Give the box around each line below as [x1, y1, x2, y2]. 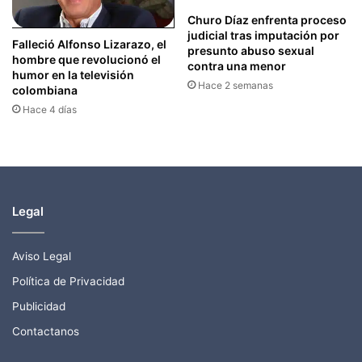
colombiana [12, 82, 78, 97]
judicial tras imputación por [187, 28, 339, 43]
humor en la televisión [12, 67, 134, 82]
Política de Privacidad [12, 274, 124, 288]
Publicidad [12, 299, 65, 313]
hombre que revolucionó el [12, 52, 161, 66]
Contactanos [12, 324, 79, 338]
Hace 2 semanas [198, 79, 273, 92]
